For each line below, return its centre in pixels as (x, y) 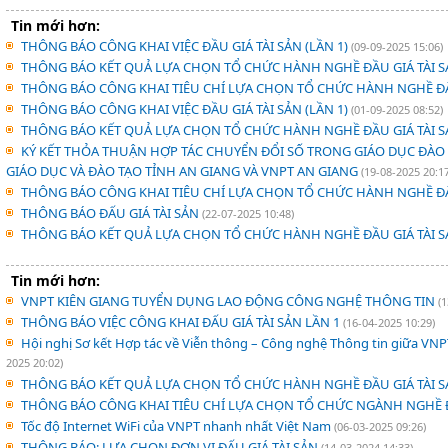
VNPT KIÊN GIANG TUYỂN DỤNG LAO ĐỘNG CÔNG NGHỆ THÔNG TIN (229, 301)
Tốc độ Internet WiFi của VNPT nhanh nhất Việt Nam (177, 426)
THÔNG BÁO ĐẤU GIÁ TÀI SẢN (111, 213)
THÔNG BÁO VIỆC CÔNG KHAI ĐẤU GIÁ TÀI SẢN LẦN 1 (182, 322)
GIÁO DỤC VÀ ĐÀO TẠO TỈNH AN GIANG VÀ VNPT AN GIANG (183, 171)
